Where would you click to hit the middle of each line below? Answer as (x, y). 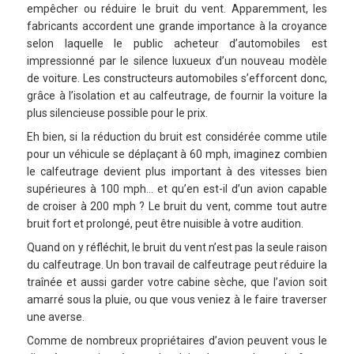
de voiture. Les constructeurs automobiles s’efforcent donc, (177, 79)
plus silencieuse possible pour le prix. (117, 113)
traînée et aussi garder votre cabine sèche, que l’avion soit (177, 282)
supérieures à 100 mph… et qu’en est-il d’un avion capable (177, 189)
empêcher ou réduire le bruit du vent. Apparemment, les (177, 9)
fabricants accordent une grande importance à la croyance (177, 26)
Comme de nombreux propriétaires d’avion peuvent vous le (177, 341)
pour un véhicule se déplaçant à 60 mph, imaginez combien (177, 154)
